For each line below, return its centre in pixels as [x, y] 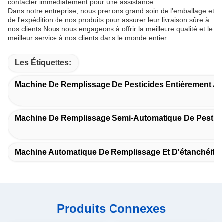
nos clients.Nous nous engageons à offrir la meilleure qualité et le [110, 29]
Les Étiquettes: [43, 63]
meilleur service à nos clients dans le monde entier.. [89, 38]
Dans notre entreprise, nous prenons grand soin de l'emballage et [111, 11]
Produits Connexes [111, 208]
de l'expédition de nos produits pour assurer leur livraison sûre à [109, 20]
